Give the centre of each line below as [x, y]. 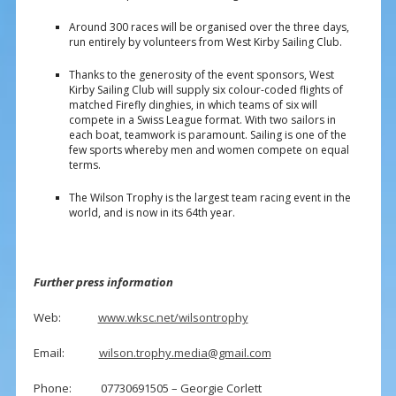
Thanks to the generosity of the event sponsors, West [201, 75]
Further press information [103, 282]
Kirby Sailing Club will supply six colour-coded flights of [206, 90]
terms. [84, 165]
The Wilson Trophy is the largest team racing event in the [209, 198]
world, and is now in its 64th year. [152, 213]
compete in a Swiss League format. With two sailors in [202, 120]
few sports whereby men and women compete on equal [209, 150]
